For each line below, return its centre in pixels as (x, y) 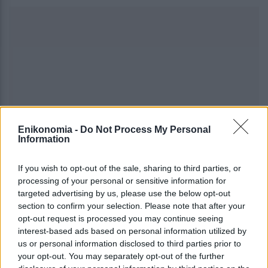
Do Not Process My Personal (145, 129)
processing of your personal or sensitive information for (122, 180)
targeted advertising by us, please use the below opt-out (124, 193)
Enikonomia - (49, 129)
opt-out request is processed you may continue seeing (121, 218)
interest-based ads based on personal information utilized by (132, 231)
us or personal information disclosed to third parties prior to (130, 243)
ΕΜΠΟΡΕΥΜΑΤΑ (109, 211)
